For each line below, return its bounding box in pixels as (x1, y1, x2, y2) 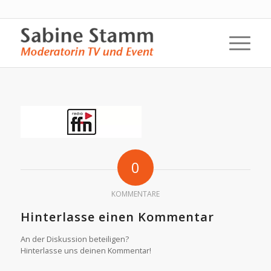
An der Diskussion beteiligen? (20, 233, 129, 244)
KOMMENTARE (111, 188, 160, 199)
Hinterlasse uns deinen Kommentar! (20, 244, 151, 256)
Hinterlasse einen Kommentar (20, 208, 214, 225)
